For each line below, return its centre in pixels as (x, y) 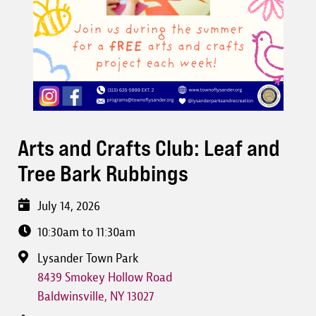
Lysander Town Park (88, 259)
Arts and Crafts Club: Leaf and (149, 148)
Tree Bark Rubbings (103, 173)
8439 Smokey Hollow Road (105, 278)
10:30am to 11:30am (86, 232)
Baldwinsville (71, 297)
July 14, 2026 (69, 206)
